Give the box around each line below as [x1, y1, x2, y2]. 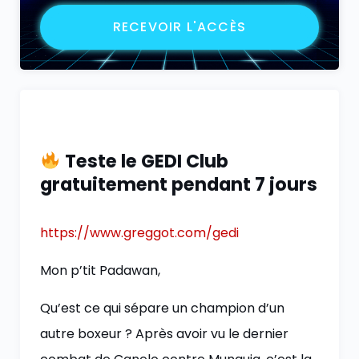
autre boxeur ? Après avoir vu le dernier [40, 325, 288, 343]
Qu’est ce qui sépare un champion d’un [40, 299, 284, 317]
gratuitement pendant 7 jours [40, 171, 317, 197]
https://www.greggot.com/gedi [40, 224, 239, 242]
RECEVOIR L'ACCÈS [112, 18, 247, 36]
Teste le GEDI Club [60, 148, 228, 174]
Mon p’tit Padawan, [40, 261, 160, 280]
